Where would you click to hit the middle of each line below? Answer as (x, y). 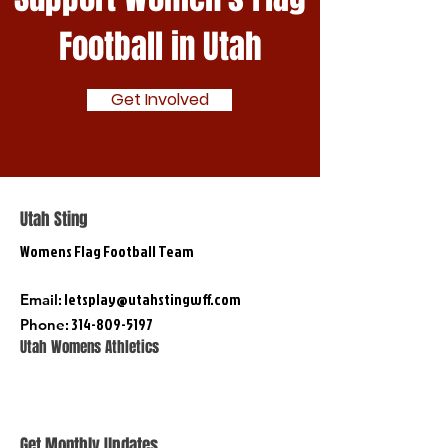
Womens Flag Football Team (107, 251)
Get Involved (159, 99)
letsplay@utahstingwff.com (152, 299)
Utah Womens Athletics (91, 347)
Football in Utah (160, 46)
